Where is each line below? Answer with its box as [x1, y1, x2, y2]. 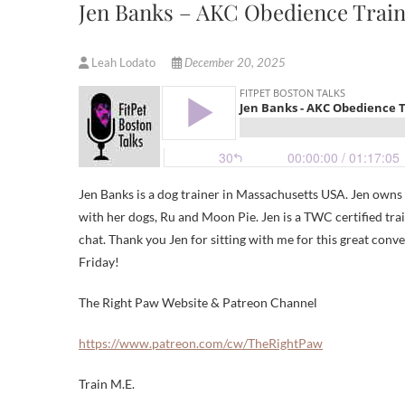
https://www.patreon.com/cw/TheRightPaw [79, 335, 323, 352]
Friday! [79, 254, 119, 270]
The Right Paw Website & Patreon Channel [79, 295, 317, 311]
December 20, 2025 [182, 55, 286, 71]
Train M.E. [79, 376, 135, 392]
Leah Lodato [89, 55, 158, 71]
